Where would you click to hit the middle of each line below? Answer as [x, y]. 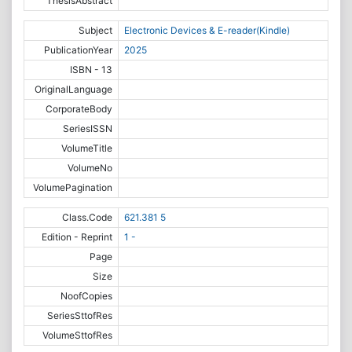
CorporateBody [79, 109]
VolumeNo [90, 168]
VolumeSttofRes [78, 335]
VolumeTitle [87, 148]
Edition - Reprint [77, 237]
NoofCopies [87, 296]
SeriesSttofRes [80, 315]
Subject [96, 30]
